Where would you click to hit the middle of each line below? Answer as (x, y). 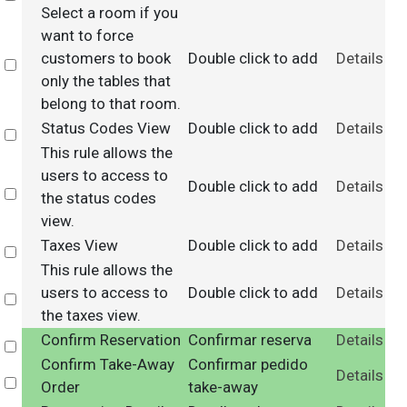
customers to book (105, 58)
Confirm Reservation (110, 340)
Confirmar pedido (248, 364)
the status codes (98, 198)
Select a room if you (109, 13)
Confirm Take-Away (107, 364)
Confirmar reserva (249, 340)
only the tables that (105, 81)
